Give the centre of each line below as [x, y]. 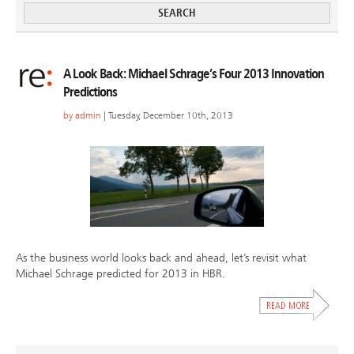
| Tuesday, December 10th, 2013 [167, 116]
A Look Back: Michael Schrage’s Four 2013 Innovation [194, 74]
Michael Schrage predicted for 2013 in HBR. [121, 274]
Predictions [90, 92]
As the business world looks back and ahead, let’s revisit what [161, 258]
